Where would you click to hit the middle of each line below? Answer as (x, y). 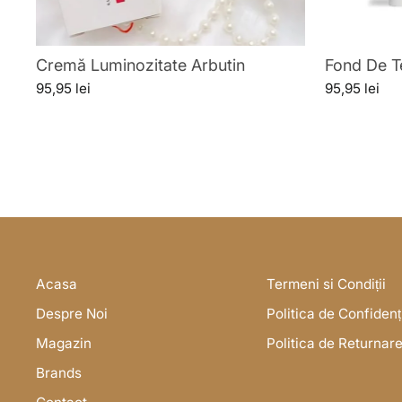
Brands (59, 372)
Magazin (64, 343)
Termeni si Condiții (327, 284)
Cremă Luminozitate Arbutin (140, 66)
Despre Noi (72, 314)
